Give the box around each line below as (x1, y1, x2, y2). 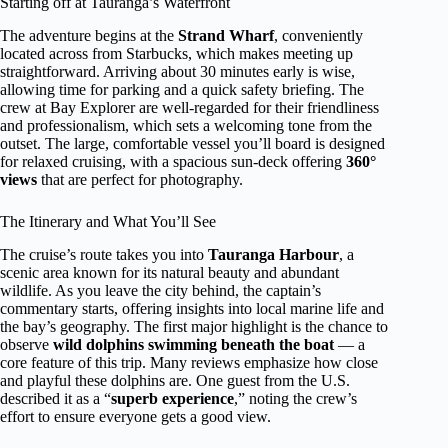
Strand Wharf (178, 27, 274, 45)
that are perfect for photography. (37, 171, 243, 189)
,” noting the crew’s (234, 390, 357, 408)
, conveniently (274, 27, 363, 45)
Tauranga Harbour (208, 246, 339, 264)
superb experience (111, 390, 234, 408)
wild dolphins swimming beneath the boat (53, 336, 334, 354)
